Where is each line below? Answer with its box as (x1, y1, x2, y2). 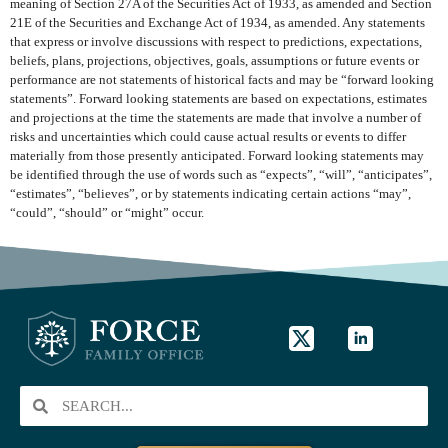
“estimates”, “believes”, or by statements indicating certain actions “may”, (10, 187, 411, 202)
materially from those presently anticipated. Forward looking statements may (10, 149, 424, 164)
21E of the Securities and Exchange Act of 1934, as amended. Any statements (10, 16, 425, 31)
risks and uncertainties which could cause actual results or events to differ (10, 130, 406, 145)
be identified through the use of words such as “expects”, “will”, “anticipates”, (10, 168, 432, 183)
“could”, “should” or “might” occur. (10, 206, 204, 221)
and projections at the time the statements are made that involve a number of (10, 111, 421, 126)
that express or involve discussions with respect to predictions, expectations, (10, 35, 422, 50)
